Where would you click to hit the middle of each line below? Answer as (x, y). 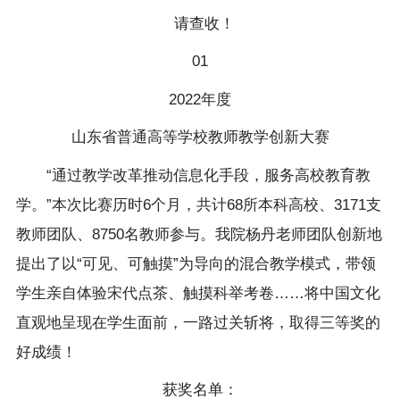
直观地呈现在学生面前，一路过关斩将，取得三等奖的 (198, 322)
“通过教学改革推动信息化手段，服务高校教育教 (193, 175)
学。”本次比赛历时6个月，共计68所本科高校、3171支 (198, 204)
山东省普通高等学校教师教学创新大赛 (200, 137)
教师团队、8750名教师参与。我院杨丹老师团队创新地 (199, 234)
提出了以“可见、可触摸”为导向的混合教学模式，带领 (196, 263)
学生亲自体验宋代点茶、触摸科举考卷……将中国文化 (198, 293)
